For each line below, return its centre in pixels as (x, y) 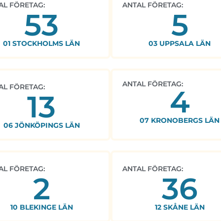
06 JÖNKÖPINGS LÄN (41, 126)
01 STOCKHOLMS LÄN (41, 44)
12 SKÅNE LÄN (180, 207)
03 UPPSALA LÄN (180, 44)
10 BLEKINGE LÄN (41, 207)
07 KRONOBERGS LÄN (180, 121)
